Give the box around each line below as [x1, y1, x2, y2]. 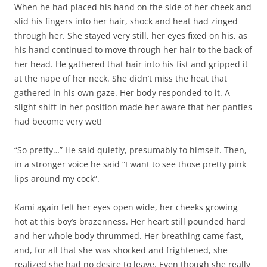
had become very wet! [14, 115, 102, 127]
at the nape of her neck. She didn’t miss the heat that [14, 72, 227, 84]
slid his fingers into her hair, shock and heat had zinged [14, 15, 238, 27]
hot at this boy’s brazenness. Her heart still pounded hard [14, 215, 246, 227]
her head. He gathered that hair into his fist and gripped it [14, 58, 248, 70]
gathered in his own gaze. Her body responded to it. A [14, 86, 230, 98]
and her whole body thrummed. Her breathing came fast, [14, 229, 244, 241]
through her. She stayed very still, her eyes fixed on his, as [14, 29, 247, 41]
